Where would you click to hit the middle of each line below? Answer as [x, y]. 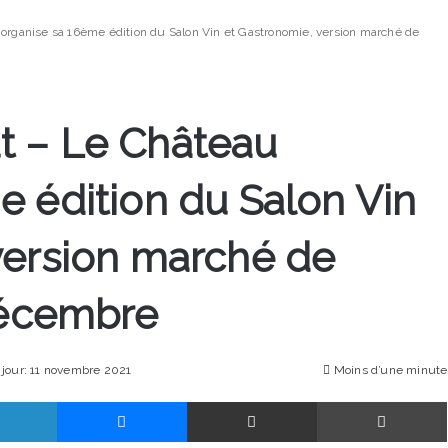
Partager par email [335, 401]
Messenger [225, 401]
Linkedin [86, 401]
